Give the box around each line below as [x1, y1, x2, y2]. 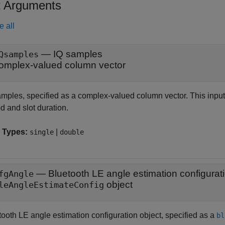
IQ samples [53, 49, 102, 59]
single [30, 128, 54, 136]
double [60, 128, 84, 136]
